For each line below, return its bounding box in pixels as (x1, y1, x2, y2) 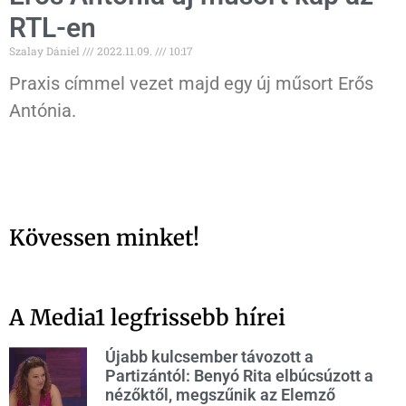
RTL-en (9, 12, 96, 44)
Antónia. (9, 100, 76, 122)
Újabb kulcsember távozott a (104, 347, 314, 367)
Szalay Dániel (9, 43, 82, 59)
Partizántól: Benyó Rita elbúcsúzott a (104, 366, 373, 386)
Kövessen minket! (9, 224, 199, 253)
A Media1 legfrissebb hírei (9, 304, 285, 333)
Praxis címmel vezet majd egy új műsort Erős (9, 72, 373, 95)
